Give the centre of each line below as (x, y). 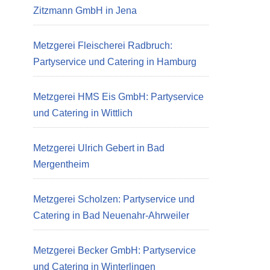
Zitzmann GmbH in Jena (85, 11)
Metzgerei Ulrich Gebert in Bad (99, 148)
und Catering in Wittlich (83, 113)
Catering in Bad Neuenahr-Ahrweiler (111, 215)
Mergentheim (61, 164)
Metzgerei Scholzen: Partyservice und (114, 199)
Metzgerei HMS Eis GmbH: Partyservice (118, 97)
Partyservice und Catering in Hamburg (115, 62)
